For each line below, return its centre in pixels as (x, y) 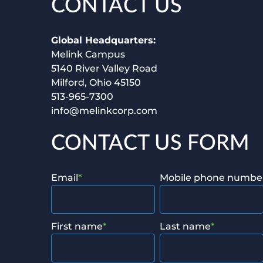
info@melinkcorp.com (104, 111)
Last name (185, 226)
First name (77, 226)
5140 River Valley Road (104, 68)
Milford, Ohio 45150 (96, 82)
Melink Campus (88, 54)
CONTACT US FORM (150, 143)
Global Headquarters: (103, 40)
